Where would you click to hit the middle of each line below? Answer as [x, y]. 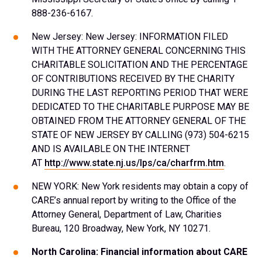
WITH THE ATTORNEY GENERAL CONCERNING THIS [139, 51]
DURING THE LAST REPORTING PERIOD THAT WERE [140, 93]
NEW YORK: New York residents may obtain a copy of [140, 186]
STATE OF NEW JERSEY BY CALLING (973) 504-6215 [140, 135]
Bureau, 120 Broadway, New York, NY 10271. [121, 228]
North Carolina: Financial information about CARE [139, 252]
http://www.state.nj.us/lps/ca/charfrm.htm [134, 163]
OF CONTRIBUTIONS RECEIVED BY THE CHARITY [133, 79]
